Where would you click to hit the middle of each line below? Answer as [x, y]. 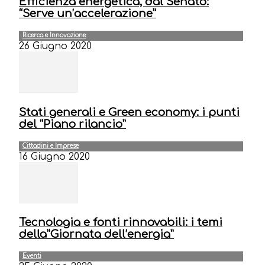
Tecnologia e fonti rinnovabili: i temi [121, 223]
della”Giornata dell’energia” [96, 235]
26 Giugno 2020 [55, 46]
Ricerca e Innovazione [54, 35]
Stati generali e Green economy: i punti [129, 112]
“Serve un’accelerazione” [88, 14]
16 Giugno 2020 [54, 156]
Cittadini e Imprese [51, 146]
